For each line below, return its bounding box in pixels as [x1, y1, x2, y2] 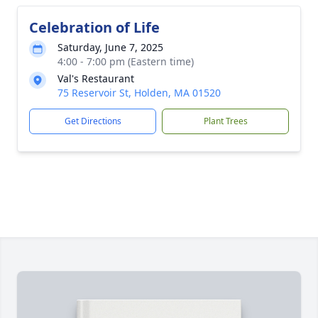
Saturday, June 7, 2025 [57, 40, 163, 54]
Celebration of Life [29, 18, 160, 37]
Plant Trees [203, 115, 248, 127]
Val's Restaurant [57, 72, 134, 85]
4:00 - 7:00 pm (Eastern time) [57, 55, 194, 68]
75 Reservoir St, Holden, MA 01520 [57, 86, 221, 99]
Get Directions [64, 115, 121, 127]
